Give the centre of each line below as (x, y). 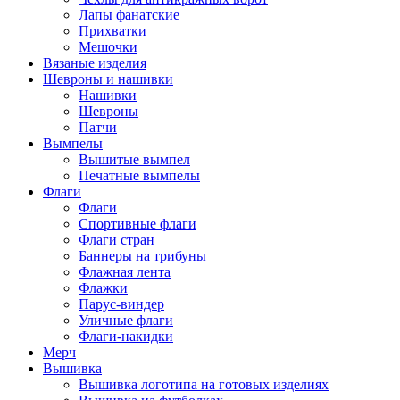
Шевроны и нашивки (108, 79)
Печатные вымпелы (139, 175)
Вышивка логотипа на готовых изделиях (204, 384)
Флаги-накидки (126, 336)
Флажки (103, 287)
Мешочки (108, 46)
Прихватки (112, 30)
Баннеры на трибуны (142, 255)
